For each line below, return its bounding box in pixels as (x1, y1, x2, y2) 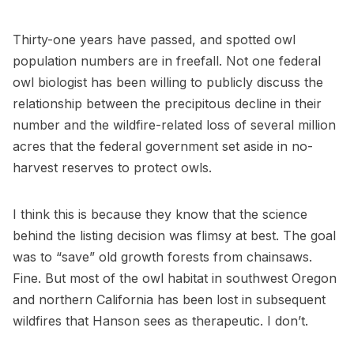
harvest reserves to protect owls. (13, 160, 212, 176)
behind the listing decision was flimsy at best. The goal (13, 228, 336, 244)
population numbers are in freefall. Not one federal (13, 53, 321, 70)
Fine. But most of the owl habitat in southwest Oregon (13, 270, 337, 287)
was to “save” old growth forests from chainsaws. (13, 249, 312, 265)
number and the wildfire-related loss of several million (13, 117, 336, 134)
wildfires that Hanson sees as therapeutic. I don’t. (13, 313, 308, 330)
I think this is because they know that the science (13, 206, 307, 223)
